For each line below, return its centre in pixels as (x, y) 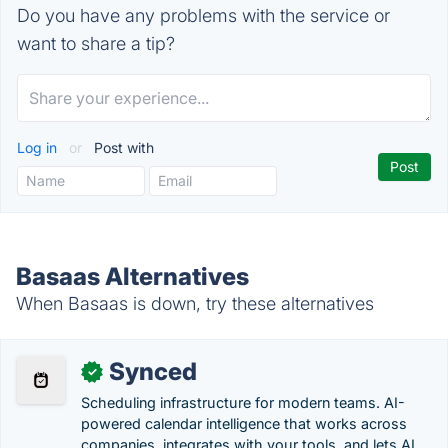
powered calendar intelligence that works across (244, 423)
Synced (153, 371)
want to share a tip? (96, 43)
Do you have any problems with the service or (203, 15)
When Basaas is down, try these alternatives (195, 303)
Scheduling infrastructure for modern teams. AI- (243, 402)
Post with (122, 147)
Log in (39, 147)
